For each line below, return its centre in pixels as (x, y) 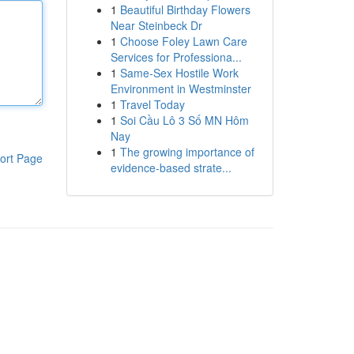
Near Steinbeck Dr (156, 25)
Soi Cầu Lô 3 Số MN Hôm (184, 120)
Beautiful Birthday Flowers (185, 9)
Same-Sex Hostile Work (179, 73)
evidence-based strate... (171, 168)
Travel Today (152, 104)
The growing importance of (187, 152)
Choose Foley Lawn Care (183, 41)
